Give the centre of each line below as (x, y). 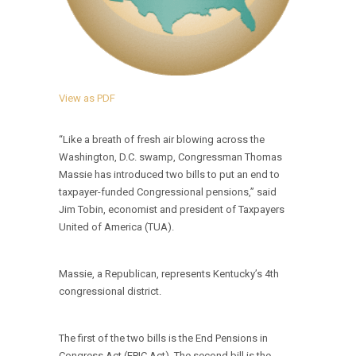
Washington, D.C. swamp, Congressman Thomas (170, 157)
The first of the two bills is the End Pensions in (163, 338)
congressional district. (110, 291)
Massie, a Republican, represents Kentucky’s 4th (169, 274)
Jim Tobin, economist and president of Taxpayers (172, 209)
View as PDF (87, 98)
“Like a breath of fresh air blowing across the (162, 139)
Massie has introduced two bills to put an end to (169, 174)
